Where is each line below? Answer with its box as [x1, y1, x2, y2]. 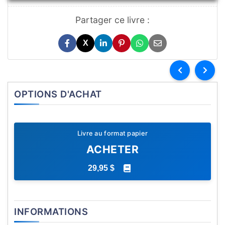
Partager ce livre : [75, 15, 150, 26]
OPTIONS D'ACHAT [14, 88, 102, 100]
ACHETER [86, 143, 139, 156]
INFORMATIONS [14, 206, 88, 217]
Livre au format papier [77, 130, 148, 138]
